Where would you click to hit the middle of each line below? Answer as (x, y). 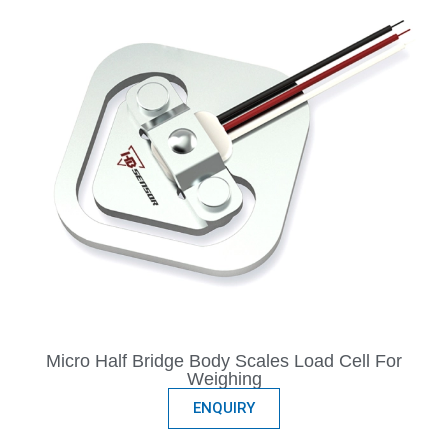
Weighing (224, 379)
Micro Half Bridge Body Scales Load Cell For (224, 361)
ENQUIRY (224, 408)
